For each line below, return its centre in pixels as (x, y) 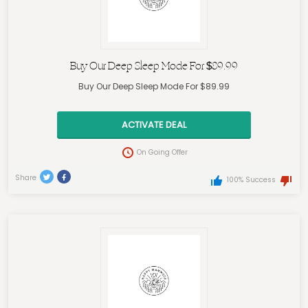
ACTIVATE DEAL (154, 125)
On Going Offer (162, 153)
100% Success (251, 180)
